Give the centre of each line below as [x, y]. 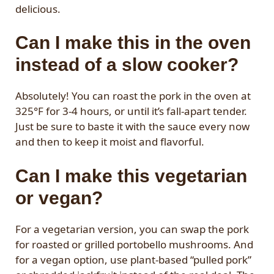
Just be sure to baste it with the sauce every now [132, 127]
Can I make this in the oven [133, 43]
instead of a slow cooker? [127, 65]
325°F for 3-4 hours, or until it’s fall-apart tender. [131, 111]
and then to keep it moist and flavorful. [110, 142]
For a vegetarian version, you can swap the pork [132, 229]
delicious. [38, 9]
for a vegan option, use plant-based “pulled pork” [133, 259]
